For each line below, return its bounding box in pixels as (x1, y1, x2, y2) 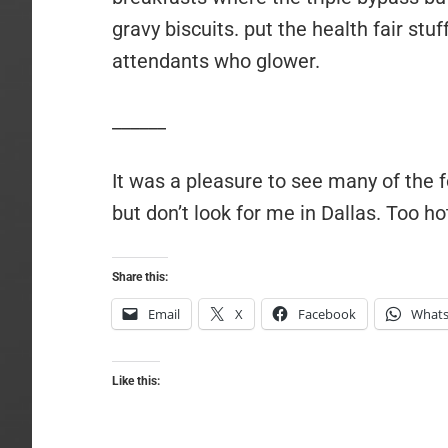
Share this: (112, 270, 168, 284)
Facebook (298, 305, 356, 323)
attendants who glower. (112, 49, 320, 73)
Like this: (112, 374, 160, 388)
